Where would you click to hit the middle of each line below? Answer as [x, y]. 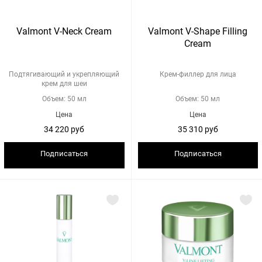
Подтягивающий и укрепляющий [64, 74]
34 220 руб [78, 129]
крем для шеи [64, 84]
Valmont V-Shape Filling [198, 31]
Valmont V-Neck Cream [64, 31]
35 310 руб [211, 129]
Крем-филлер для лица [198, 74]
